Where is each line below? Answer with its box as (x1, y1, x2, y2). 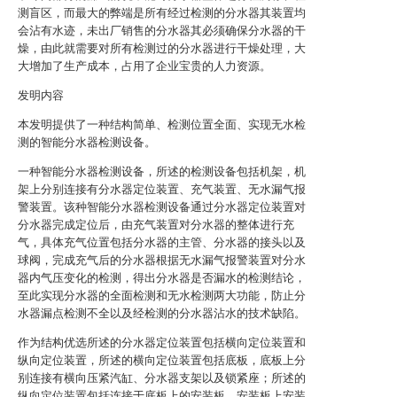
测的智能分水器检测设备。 (18, 136, 156, 149)
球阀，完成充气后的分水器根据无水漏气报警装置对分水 (18, 253, 306, 267)
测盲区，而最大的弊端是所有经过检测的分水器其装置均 (18, 6, 306, 19)
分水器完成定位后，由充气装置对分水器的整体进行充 (18, 218, 294, 231)
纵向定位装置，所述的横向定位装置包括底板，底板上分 (18, 354, 306, 367)
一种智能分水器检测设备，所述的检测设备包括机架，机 (18, 165, 306, 178)
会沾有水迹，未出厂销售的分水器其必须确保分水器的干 (18, 24, 306, 37)
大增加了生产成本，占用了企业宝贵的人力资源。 (18, 59, 271, 73)
